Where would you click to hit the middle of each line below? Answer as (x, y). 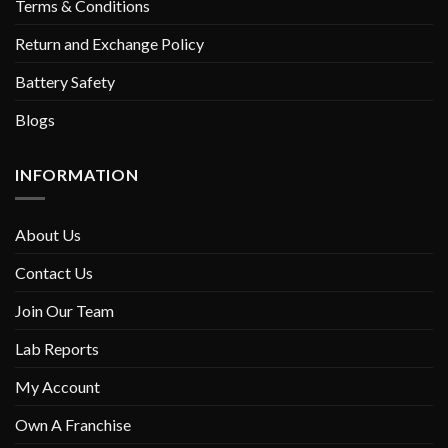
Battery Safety (65, 81)
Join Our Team (64, 311)
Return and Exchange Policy (109, 43)
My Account (57, 387)
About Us (48, 235)
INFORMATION (77, 174)
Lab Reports (57, 349)
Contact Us (54, 273)
